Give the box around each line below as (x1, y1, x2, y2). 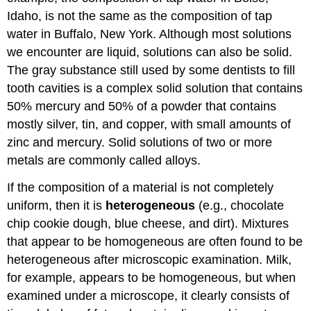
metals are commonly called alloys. (7, 153, 201, 168)
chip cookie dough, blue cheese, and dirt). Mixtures (7, 217, 289, 231)
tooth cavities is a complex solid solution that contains (7, 81, 303, 96)
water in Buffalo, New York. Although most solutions (7, 27, 292, 42)
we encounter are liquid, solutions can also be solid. (7, 45, 293, 60)
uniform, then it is (7, 199, 106, 213)
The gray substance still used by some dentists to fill (7, 63, 296, 78)
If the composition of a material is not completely (7, 180, 274, 195)
